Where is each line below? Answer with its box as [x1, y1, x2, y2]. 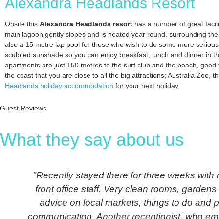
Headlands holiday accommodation [5, 82, 113, 90]
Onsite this [5, 20, 40, 28]
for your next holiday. [113, 82, 180, 90]
